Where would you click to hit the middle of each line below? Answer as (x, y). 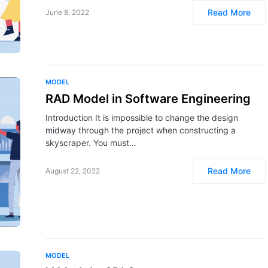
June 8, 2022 (67, 12)
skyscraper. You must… (91, 143)
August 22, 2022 (73, 171)
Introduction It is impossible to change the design (142, 118)
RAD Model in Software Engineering (148, 99)
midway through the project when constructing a (141, 130)
